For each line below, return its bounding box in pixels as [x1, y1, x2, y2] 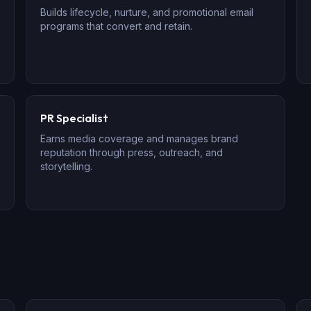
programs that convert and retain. [40, 20, 193, 32]
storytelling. [40, 160, 93, 172]
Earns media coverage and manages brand [40, 133, 239, 144]
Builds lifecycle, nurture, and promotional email [40, 6, 254, 18]
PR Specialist [40, 111, 109, 125]
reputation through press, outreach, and [40, 146, 224, 158]
